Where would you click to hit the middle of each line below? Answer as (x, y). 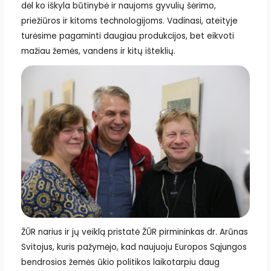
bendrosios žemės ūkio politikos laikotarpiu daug (120, 262)
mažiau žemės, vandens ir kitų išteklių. (98, 51)
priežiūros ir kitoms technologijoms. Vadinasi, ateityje (129, 21)
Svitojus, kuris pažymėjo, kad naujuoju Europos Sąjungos (134, 247)
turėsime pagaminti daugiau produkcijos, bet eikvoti (127, 36)
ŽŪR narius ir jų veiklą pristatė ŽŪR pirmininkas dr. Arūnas (134, 232)
